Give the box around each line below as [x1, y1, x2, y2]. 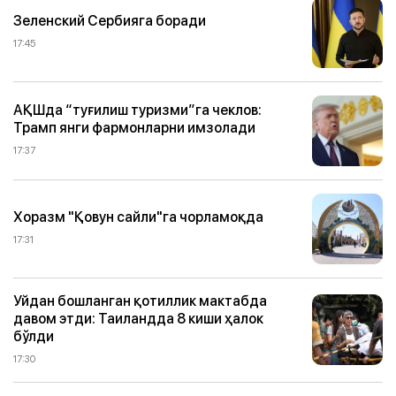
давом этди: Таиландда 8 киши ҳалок [13, 308, 263, 328]
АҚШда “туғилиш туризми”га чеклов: [13, 100, 262, 120]
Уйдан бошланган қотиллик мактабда [13, 290, 267, 310]
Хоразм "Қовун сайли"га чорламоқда [13, 207, 263, 227]
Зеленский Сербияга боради [13, 11, 206, 31]
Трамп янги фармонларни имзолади [13, 118, 255, 138]
